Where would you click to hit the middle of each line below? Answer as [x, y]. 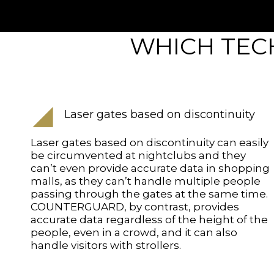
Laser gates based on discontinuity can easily [150, 143]
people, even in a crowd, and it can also [134, 233]
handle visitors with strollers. [106, 246]
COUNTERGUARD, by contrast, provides [135, 207]
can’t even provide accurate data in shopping [150, 168]
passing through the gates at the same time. [149, 194]
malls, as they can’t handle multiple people [146, 181]
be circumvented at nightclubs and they [138, 156]
